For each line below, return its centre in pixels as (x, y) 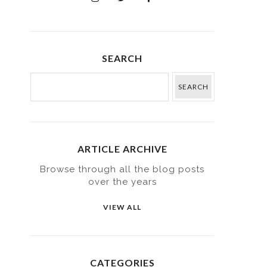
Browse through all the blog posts (122, 169)
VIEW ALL (122, 207)
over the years (122, 182)
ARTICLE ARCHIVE (122, 149)
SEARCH (122, 58)
